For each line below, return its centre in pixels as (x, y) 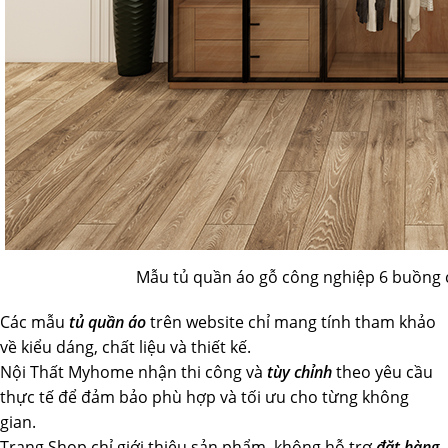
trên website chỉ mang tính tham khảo (291, 322)
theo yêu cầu (382, 372)
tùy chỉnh (299, 372)
